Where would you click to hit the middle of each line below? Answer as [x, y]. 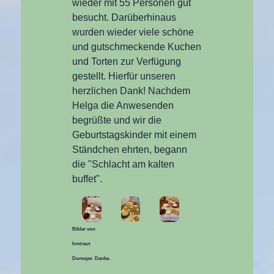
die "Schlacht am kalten [124, 164]
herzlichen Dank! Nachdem [131, 91]
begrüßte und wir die [117, 120]
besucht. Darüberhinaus [124, 17]
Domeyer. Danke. [91, 259]
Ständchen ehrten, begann [130, 149]
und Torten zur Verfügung [127, 61]
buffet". [87, 179]
